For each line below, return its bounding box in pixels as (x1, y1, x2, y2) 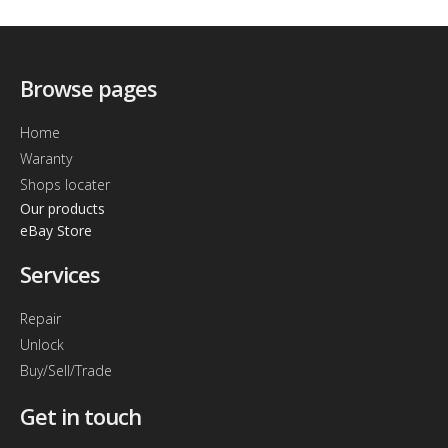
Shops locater (20, 175, 110, 194)
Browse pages (20, 73, 157, 103)
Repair (20, 309, 61, 328)
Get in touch (20, 401, 141, 431)
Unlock (20, 335, 64, 354)
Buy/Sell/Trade (20, 361, 112, 380)
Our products (20, 199, 105, 218)
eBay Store (20, 221, 92, 240)
